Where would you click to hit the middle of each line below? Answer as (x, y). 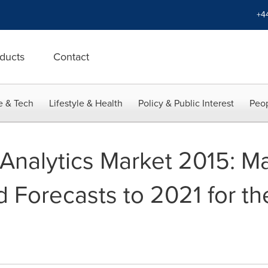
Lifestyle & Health (86, 103)
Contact (71, 57)
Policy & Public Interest (186, 103)
